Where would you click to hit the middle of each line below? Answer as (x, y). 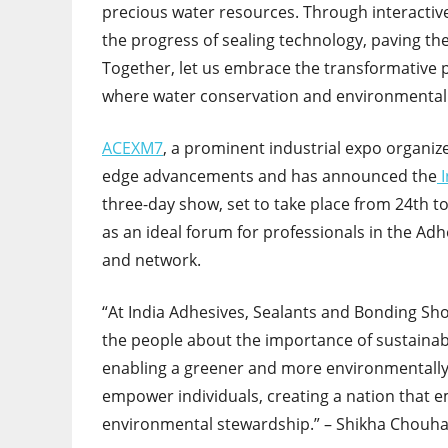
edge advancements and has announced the (269, 176)
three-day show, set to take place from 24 (257, 204)
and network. (151, 260)
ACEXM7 (132, 148)
